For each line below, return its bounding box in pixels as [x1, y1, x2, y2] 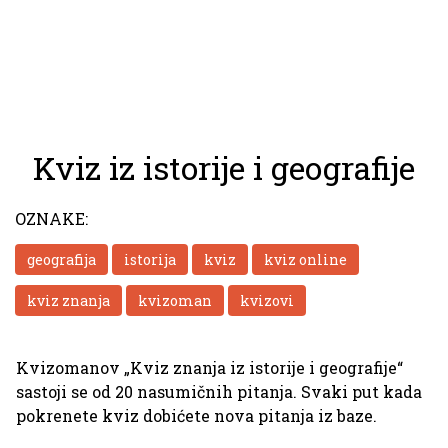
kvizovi [240, 290, 294, 310]
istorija [124, 249, 176, 269]
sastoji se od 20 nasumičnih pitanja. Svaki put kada [16, 380, 422, 402]
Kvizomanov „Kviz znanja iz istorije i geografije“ [16, 356, 403, 378]
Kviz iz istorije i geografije [32, 146, 415, 190]
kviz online [264, 249, 347, 269]
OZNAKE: [15, 207, 88, 229]
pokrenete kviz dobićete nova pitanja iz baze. [16, 404, 377, 426]
